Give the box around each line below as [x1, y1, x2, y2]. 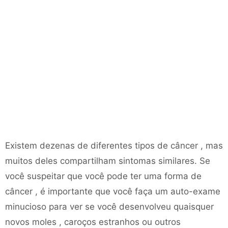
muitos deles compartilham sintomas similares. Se [5, 156, 210, 166]
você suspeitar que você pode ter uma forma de [5, 171, 202, 181]
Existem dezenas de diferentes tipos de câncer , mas [5, 140, 223, 151]
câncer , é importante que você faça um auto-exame [5, 186, 220, 196]
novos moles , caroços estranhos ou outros [5, 217, 181, 227]
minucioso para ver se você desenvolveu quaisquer [5, 202, 214, 212]
